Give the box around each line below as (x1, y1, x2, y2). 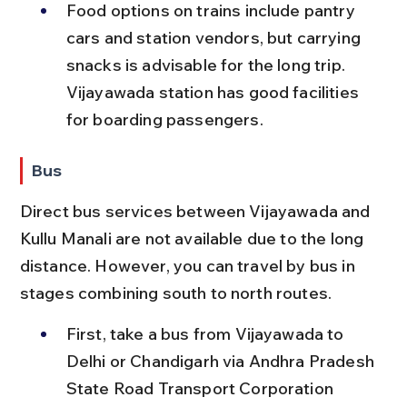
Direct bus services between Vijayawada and (19, 200, 374, 222)
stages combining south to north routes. (19, 282, 333, 303)
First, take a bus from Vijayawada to (65, 323, 348, 344)
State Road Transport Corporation (65, 377, 338, 399)
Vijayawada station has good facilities (65, 81, 363, 103)
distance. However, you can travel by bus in (19, 254, 359, 276)
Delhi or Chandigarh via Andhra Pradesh (65, 350, 379, 372)
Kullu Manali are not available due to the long (19, 227, 368, 249)
